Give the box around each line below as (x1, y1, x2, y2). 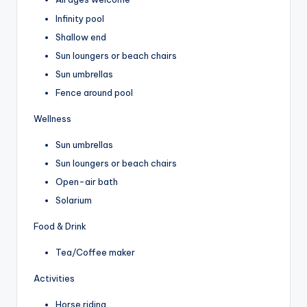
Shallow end (56, 31, 106, 42)
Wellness (34, 112, 71, 124)
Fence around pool (56, 86, 133, 98)
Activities (34, 273, 75, 284)
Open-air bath (56, 176, 118, 188)
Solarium (56, 195, 92, 206)
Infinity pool (56, 12, 104, 24)
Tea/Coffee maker (56, 247, 135, 258)
